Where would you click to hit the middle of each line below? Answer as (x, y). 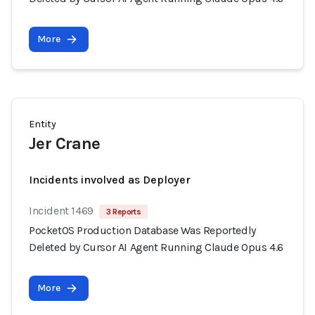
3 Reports (123, 212)
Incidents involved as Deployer (110, 180)
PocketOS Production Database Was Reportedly (142, 230)
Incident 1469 (61, 211)
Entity (43, 124)
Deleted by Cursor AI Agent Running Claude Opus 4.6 (156, 247)
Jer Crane (65, 143)
